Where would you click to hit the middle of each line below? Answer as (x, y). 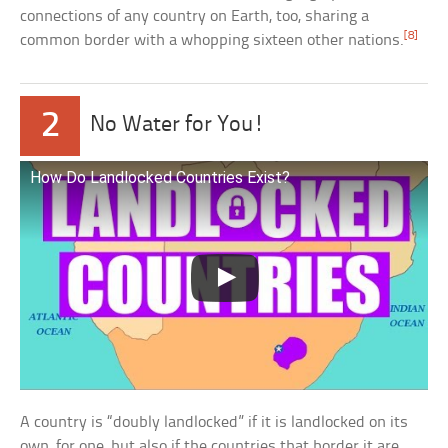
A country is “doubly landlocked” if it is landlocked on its (214, 422)
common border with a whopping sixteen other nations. (212, 40)
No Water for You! (178, 125)
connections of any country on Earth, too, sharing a (195, 16)
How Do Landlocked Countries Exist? (160, 177)
